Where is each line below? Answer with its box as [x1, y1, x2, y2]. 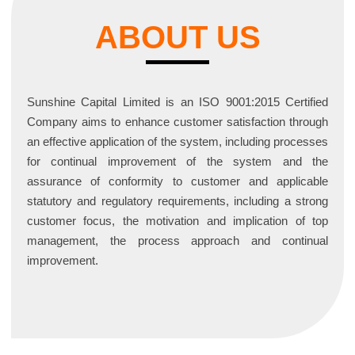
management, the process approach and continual [27, 234, 328, 248]
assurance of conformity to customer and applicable [27, 174, 328, 189]
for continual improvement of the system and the [27, 155, 328, 169]
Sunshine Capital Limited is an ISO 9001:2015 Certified [27, 95, 328, 109]
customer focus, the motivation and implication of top [27, 214, 328, 228]
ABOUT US [94, 20, 261, 55]
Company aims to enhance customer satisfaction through [27, 115, 328, 129]
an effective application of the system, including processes [27, 135, 328, 149]
